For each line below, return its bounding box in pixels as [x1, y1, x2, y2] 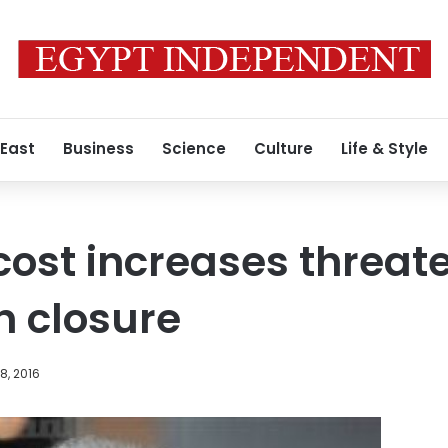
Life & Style [341, 138, 428, 159]
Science [162, 138, 226, 159]
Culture [254, 138, 313, 159]
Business [63, 138, 134, 159]
